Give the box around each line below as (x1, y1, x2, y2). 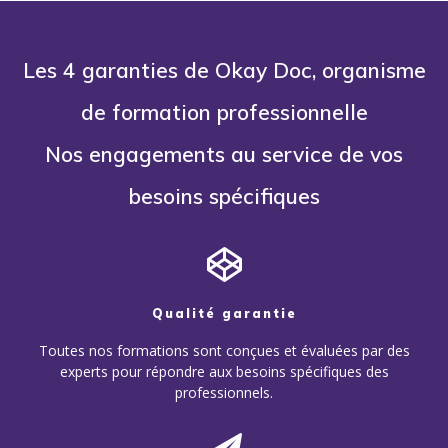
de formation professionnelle (80, 98, 368, 125)
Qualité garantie (151, 306, 297, 322)
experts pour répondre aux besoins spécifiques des (59, 362, 389, 382)
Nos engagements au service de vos (45, 140, 403, 167)
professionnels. (175, 383, 273, 403)
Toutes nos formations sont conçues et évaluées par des (38, 341, 410, 361)
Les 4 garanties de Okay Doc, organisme (22, 56, 426, 83)
